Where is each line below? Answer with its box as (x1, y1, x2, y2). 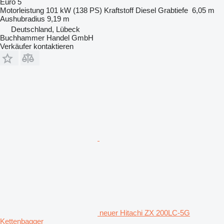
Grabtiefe (158, 5, 188, 14)
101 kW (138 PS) (46, 5, 102, 14)
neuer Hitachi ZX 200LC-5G (99, 208, 190, 217)
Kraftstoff (104, 5, 133, 14)
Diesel (135, 5, 156, 14)
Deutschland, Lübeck (11, 24, 80, 33)
